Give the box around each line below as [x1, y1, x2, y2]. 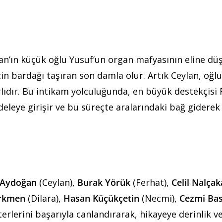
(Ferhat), [130, 176, 171, 189]
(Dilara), [25, 192, 63, 205]
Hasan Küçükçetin [63, 192, 139, 205]
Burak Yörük [77, 176, 130, 189]
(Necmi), [139, 192, 179, 205]
